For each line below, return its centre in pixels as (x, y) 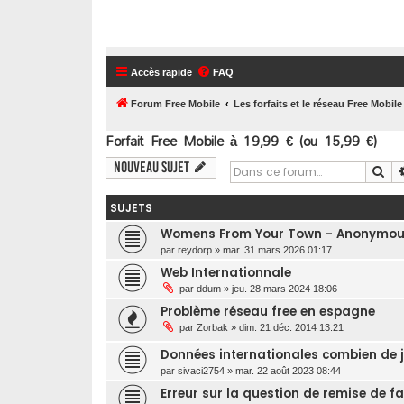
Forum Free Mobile (175, 104)
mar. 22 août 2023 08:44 (288, 370)
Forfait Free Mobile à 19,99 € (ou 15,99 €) (241, 141)
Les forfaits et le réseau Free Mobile (318, 104)
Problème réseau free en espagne (268, 311)
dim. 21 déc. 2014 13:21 (291, 327)
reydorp (195, 249)
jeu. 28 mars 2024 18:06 (285, 288)
